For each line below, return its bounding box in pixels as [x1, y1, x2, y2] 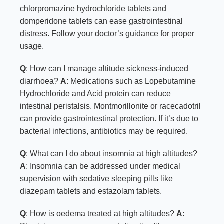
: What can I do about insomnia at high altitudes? [26, 149, 197, 158]
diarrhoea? [20, 77, 60, 86]
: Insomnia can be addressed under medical [26, 162, 180, 171]
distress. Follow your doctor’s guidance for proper [20, 29, 194, 38]
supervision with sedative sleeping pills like [20, 174, 173, 183]
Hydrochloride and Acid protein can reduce [20, 89, 171, 98]
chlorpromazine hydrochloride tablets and [20, 4, 166, 13]
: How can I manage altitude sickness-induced [26, 64, 188, 73]
